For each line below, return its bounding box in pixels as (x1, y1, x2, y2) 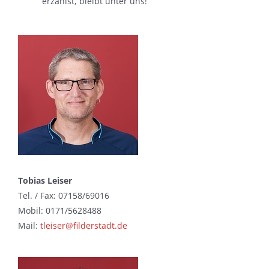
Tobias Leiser (17, 175, 72, 187)
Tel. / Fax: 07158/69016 (17, 190, 109, 202)
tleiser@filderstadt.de (40, 220, 127, 232)
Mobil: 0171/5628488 (17, 205, 101, 217)
